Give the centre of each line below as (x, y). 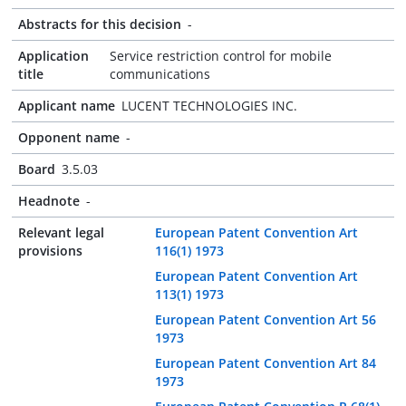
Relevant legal (61, 232)
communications (159, 74)
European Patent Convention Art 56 (265, 319)
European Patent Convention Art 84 (265, 363)
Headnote (49, 201)
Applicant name (67, 106)
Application (53, 56)
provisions (50, 251)
